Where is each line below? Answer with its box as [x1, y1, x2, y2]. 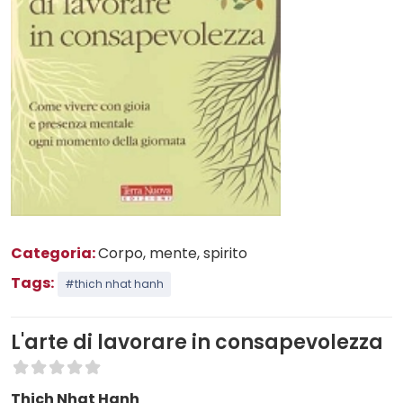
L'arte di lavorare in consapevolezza [11, 327, 383, 356]
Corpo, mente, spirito [98, 242, 247, 264]
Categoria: [11, 242, 98, 264]
